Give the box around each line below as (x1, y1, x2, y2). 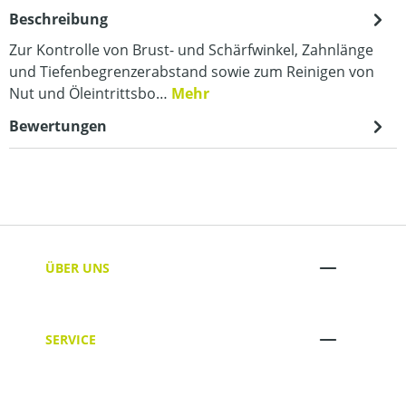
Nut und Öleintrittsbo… (9, 83, 171, 103)
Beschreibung (9, 9, 108, 29)
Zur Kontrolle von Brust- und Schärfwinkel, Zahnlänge (9, 40, 373, 60)
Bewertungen (9, 116, 107, 136)
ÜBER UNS (45, 258, 110, 276)
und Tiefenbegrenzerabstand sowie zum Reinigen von (9, 62, 374, 82)
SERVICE (45, 330, 96, 348)
